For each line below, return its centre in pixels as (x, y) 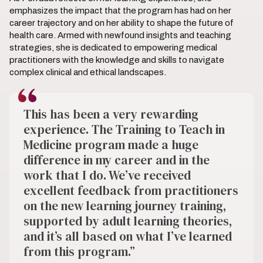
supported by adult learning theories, (128, 221)
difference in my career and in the (117, 160)
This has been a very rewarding (111, 114)
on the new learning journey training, (125, 206)
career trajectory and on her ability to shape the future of (122, 23)
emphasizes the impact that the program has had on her (120, 11)
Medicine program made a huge (111, 145)
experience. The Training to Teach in (124, 129)
